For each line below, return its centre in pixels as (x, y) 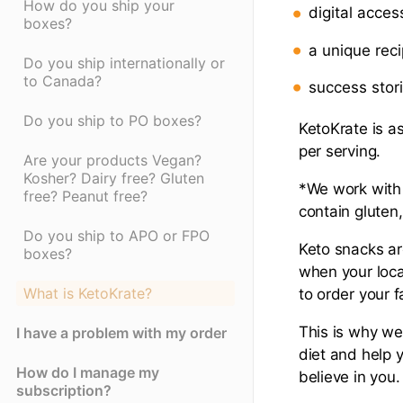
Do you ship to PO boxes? (112, 121)
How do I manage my (88, 373)
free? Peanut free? (85, 197)
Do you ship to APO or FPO (116, 236)
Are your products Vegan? (112, 161)
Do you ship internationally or (124, 63)
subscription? (64, 391)
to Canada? (63, 81)
